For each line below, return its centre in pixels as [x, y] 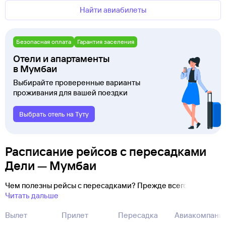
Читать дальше [32, 195]
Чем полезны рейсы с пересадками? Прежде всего [97, 185]
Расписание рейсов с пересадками [106, 151]
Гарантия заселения [106, 42]
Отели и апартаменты [61, 59]
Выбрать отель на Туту [54, 114]
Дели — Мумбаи [51, 165]
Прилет [75, 215]
